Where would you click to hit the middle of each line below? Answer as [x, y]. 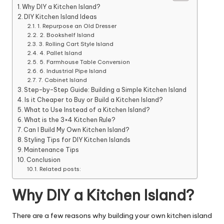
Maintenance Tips [52, 149]
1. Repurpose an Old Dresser [77, 26]
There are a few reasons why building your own [89, 215]
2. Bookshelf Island [67, 35]
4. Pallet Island [60, 53]
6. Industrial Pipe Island [73, 71]
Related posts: [60, 169]
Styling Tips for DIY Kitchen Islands [77, 139]
